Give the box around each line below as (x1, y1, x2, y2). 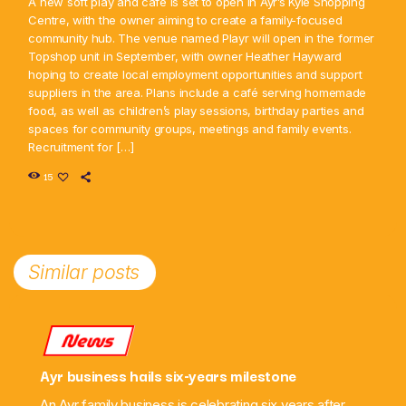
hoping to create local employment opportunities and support (28, 67, 362, 82)
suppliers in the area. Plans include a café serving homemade (28, 85, 367, 101)
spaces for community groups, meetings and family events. (28, 121, 352, 137)
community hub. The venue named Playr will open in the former (28, 31, 375, 46)
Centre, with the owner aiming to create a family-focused (28, 13, 343, 28)
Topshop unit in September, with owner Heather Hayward (28, 49, 343, 64)
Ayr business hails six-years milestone (40, 363, 296, 388)
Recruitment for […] (28, 140, 134, 155)
